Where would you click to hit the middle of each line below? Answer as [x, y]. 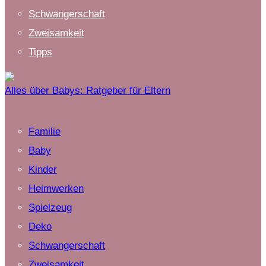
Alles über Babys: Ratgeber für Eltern [88, 90]
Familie [45, 131]
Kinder [43, 169]
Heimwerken [56, 188]
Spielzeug [50, 207]
